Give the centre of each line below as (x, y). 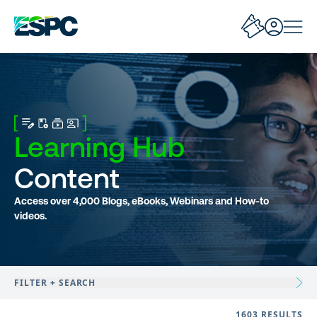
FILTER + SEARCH (55, 282)
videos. (30, 216)
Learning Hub (99, 147)
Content (67, 178)
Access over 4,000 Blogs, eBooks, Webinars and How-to (142, 201)
